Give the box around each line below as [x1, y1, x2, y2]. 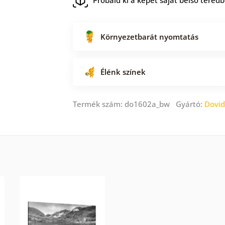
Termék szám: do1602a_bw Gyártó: [73, 98, 204, 109]
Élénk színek [100, 66, 146, 77]
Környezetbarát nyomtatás [100, 31, 198, 42]
